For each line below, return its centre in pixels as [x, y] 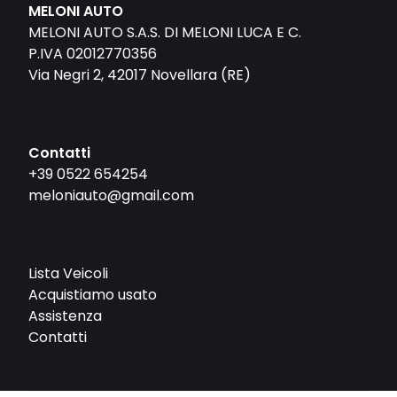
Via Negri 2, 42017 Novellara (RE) [140, 75]
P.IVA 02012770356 [93, 54]
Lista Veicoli [68, 274]
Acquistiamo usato [93, 295]
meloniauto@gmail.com [111, 196]
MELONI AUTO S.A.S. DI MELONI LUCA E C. [165, 33]
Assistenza [65, 316]
